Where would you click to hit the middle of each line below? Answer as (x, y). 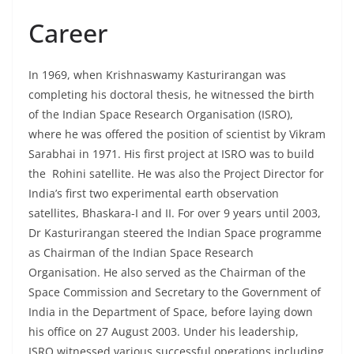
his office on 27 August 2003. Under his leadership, (164, 332)
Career (68, 33)
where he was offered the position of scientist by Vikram (177, 134)
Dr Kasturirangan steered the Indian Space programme (175, 233)
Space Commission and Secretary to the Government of (175, 292)
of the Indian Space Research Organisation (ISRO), (161, 115)
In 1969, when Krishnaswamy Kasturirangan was (157, 75)
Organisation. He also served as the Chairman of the (167, 273)
